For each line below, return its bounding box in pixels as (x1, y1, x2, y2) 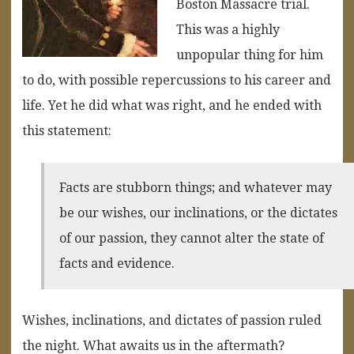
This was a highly (176, 21, 280, 37)
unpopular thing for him (176, 47, 323, 62)
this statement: (22, 122, 111, 138)
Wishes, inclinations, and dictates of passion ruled (22, 312, 322, 328)
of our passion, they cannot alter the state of (59, 230, 325, 246)
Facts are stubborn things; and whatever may (59, 179, 333, 195)
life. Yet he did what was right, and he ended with (22, 97, 322, 113)
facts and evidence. (59, 255, 175, 271)
